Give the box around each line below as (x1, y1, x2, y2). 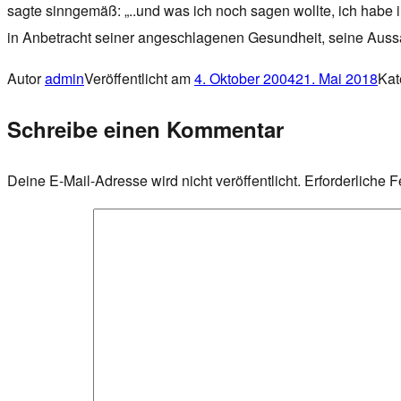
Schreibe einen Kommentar (7, 114, 284, 145)
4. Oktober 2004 (194, 67, 295, 89)
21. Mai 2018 (295, 67, 378, 89)
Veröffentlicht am (84, 67, 194, 89)
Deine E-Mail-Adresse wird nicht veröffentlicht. (7, 170, 301, 192)
